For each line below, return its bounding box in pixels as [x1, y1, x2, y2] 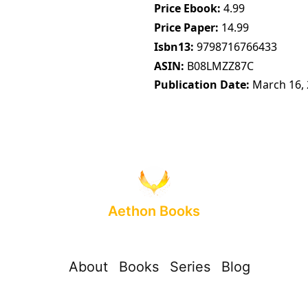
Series [170, 258, 210, 276]
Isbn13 [154, 38, 190, 54]
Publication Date [154, 77, 246, 93]
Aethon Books [108, 203, 200, 220]
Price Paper [154, 19, 215, 35]
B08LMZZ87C [187, 58, 254, 74]
